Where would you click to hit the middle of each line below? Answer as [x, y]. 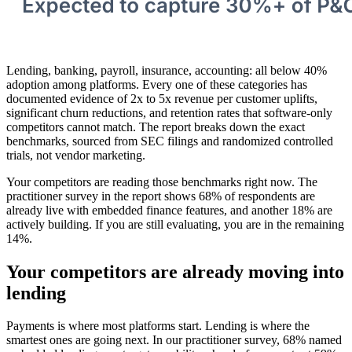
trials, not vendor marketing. [76, 155]
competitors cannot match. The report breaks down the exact [156, 126]
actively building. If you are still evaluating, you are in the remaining [175, 224]
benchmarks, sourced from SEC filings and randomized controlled [170, 141]
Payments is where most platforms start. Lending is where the [158, 326]
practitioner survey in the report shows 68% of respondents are [161, 196]
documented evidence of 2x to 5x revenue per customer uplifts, [162, 98]
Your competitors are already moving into [175, 271]
